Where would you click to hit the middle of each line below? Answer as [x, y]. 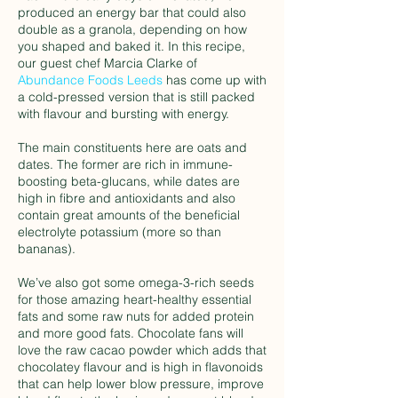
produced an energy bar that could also [132, 12]
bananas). [50, 249]
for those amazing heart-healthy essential [135, 299]
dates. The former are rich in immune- [125, 164]
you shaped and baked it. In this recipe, [131, 46]
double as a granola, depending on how [132, 29]
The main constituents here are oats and [132, 147]
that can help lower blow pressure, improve [141, 384]
